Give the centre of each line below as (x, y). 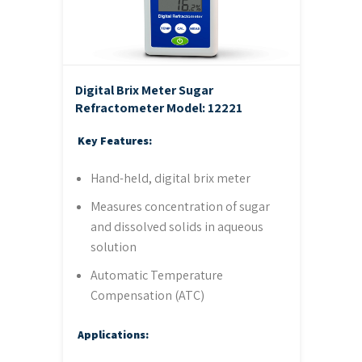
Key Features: (114, 140)
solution (113, 246)
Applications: (113, 334)
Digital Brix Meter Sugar (144, 90)
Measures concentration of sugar (180, 206)
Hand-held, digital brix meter (170, 178)
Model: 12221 (204, 108)
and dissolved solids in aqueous (177, 226)
